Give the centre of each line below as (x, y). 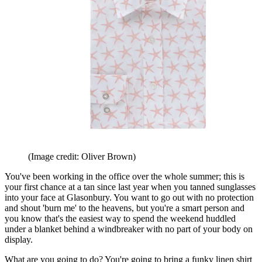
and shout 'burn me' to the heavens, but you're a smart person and (125, 208)
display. (19, 239)
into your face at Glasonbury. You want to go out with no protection (129, 197)
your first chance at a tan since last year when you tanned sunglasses (130, 187)
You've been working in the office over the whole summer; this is (125, 176)
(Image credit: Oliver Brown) (82, 156)
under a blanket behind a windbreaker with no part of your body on (129, 229)
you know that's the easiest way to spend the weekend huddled (120, 218)
